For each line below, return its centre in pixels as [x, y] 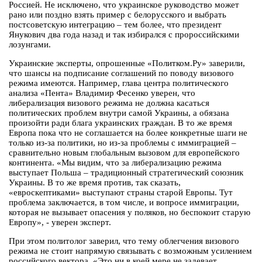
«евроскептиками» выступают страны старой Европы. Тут [121, 193]
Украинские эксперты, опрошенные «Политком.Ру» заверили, [127, 63]
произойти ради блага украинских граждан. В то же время [120, 123]
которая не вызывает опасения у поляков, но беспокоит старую [130, 213]
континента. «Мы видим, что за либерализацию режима [115, 163]
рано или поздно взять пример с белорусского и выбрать [118, 15]
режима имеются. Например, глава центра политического [119, 83]
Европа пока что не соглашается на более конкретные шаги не [128, 133]
